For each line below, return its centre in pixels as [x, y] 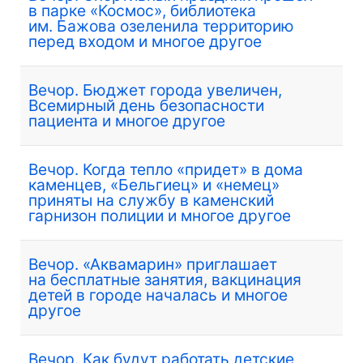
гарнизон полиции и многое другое [160, 215]
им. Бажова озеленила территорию [161, 26]
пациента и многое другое [127, 120]
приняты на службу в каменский [151, 200]
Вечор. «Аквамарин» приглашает [153, 264]
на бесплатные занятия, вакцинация [165, 279]
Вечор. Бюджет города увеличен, [155, 90]
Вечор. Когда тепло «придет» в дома [166, 169]
